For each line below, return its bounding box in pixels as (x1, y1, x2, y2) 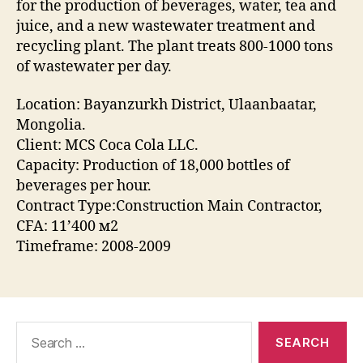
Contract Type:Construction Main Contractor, (16, 197, 322, 216)
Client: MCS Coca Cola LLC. (16, 136, 199, 156)
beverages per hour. (16, 177, 152, 196)
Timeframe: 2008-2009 (16, 237, 171, 257)
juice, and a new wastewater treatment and (16, 16, 315, 36)
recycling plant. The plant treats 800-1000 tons (16, 36, 333, 56)
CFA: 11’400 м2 (16, 217, 118, 237)
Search (9, 321, 54, 339)
